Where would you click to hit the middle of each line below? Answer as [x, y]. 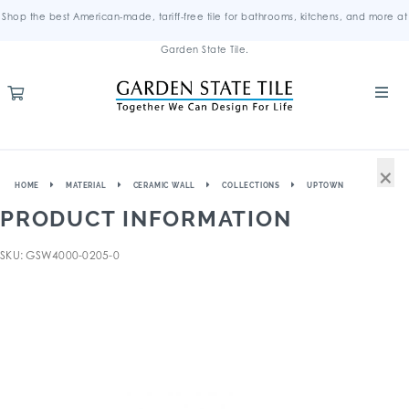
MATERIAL [86, 185]
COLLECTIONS [252, 185]
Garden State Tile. [204, 49]
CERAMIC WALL [164, 185]
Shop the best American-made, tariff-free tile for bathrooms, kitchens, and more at [204, 16]
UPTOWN [325, 185]
